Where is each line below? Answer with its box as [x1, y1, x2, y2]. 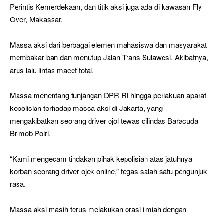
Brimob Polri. [10, 127, 51, 138]
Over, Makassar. [10, 14, 63, 24]
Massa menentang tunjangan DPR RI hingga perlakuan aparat [10, 90, 206, 100]
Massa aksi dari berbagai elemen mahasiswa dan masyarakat [10, 39, 207, 50]
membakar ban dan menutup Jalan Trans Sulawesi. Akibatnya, [10, 52, 208, 62]
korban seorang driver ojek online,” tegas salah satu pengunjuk [10, 165, 207, 176]
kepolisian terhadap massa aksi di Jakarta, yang [10, 102, 163, 113]
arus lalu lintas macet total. [10, 64, 94, 75]
